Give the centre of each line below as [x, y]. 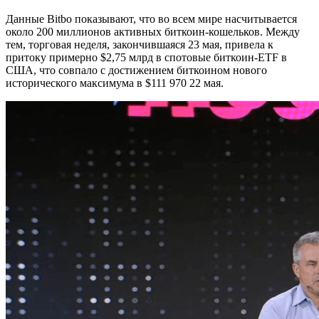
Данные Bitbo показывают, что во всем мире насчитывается [151, 19]
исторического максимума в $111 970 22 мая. [115, 83]
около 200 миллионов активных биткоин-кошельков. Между [153, 31]
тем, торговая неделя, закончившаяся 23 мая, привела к [140, 44]
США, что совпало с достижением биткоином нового [136, 70]
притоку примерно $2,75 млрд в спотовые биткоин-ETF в [146, 57]
